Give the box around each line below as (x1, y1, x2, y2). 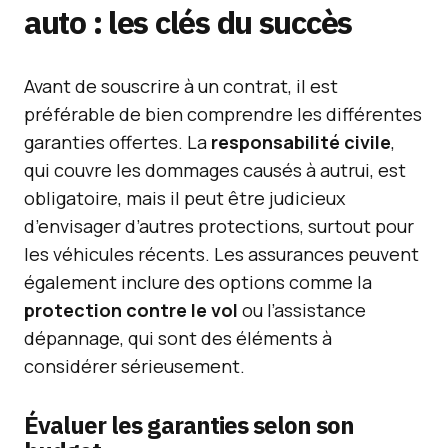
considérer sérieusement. (24, 354, 245, 378)
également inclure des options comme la (24, 270, 372, 294)
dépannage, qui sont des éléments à (24, 326, 332, 350)
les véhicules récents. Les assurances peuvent (24, 242, 419, 266)
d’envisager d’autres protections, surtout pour (24, 214, 414, 238)
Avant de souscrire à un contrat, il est (24, 74, 338, 98)
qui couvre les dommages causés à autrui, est (24, 158, 406, 182)
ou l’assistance (238, 298, 366, 322)
